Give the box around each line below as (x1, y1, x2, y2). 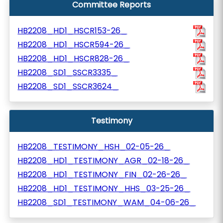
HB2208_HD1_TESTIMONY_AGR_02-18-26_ (17, 155, 190, 166)
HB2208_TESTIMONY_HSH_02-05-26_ (17, 141, 171, 152)
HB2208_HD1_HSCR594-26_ (17, 39, 130, 50)
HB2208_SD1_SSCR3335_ (17, 67, 118, 78)
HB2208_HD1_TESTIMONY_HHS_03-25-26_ (17, 183, 191, 194)
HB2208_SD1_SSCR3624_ (17, 81, 119, 92)
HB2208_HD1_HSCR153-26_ (17, 25, 127, 36)
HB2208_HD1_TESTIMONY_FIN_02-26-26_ (17, 169, 187, 180)
